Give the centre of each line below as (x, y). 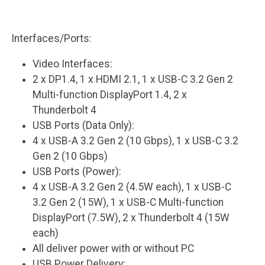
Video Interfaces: (73, 64)
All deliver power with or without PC (114, 249)
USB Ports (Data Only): (84, 126)
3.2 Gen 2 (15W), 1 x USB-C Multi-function (128, 203)
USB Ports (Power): (77, 172)
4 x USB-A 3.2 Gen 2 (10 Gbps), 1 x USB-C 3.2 (136, 141)
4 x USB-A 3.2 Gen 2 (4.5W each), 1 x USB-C (132, 187)
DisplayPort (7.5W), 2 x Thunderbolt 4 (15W (131, 218)
